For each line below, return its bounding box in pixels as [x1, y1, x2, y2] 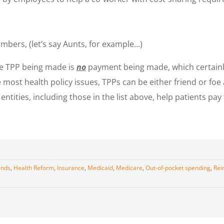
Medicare [116, 163, 142, 172]
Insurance [57, 163, 84, 172]
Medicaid [87, 163, 113, 172]
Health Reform [13, 163, 54, 172]
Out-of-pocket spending [145, 163, 210, 172]
